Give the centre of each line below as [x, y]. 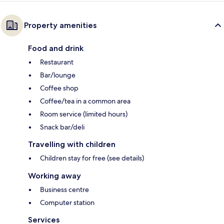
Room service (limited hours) [84, 114]
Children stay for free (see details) [92, 158]
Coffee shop [59, 88]
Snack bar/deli [62, 127]
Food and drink [56, 48]
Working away [54, 175]
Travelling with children [72, 144]
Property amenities [60, 25]
